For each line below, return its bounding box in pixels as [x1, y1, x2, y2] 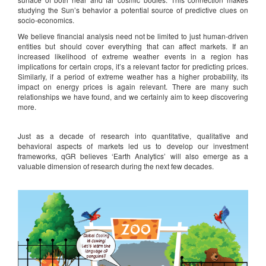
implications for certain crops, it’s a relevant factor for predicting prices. [18, 61, 248, 72]
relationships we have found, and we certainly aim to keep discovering [18, 91, 248, 102]
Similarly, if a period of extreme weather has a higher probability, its [18, 71, 248, 82]
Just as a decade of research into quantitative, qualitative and [18, 131, 248, 141]
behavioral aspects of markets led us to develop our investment [18, 141, 248, 151]
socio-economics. [18, 15, 74, 26]
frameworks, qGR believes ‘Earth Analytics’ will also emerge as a [18, 151, 248, 161]
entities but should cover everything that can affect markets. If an [18, 41, 248, 52]
